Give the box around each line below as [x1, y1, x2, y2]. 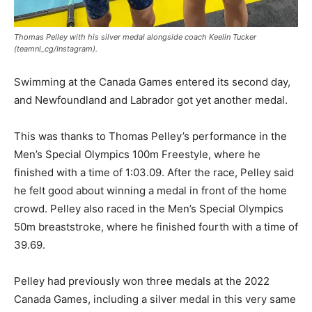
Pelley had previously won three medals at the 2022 [14, 274, 270, 288]
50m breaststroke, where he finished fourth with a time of [14, 220, 298, 234]
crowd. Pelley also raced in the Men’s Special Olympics [14, 202, 283, 216]
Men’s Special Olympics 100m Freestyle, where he [14, 148, 260, 162]
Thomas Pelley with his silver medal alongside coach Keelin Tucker [14, 32, 256, 42]
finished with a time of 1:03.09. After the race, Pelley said [14, 166, 294, 180]
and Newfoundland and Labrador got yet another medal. [14, 93, 288, 107]
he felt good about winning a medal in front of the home [14, 184, 287, 198]
